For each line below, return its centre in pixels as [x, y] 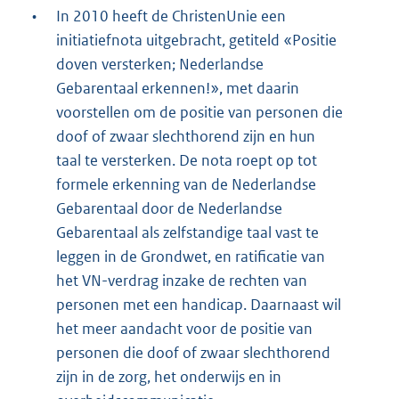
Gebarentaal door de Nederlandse [169, 208]
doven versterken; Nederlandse [160, 64]
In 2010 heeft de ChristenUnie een [171, 16]
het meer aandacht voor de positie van [184, 328]
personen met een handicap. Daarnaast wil [199, 304]
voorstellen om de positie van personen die [199, 112]
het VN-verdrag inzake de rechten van [182, 280]
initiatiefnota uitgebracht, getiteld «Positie [196, 40]
